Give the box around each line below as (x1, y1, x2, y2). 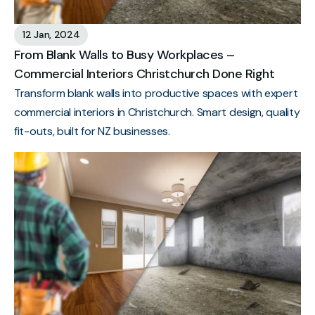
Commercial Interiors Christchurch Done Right (14, 65, 274, 82)
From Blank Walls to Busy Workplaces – (14, 46, 235, 63)
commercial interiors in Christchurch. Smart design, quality (14, 105, 300, 120)
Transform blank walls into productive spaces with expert (14, 86, 298, 101)
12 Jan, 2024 (22, 28, 80, 41)
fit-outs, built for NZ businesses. (14, 124, 170, 139)
